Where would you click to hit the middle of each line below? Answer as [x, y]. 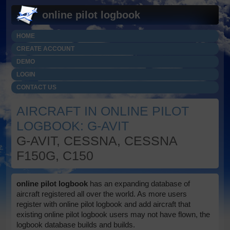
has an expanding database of [139, 184]
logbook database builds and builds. [76, 225]
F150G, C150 [55, 156]
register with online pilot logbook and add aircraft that [104, 204]
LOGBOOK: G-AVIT [73, 126]
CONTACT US [37, 87]
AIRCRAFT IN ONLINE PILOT [103, 111]
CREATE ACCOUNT [46, 49]
